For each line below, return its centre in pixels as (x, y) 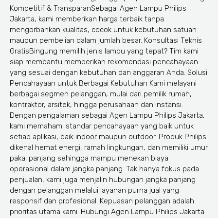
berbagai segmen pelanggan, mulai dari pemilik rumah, (101, 94)
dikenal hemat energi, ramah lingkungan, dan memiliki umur (109, 148)
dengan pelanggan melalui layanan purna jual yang (94, 191)
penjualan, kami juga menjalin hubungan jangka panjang (103, 180)
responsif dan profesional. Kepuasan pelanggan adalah (102, 201)
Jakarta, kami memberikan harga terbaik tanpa (87, 19)
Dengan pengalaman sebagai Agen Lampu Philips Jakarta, (107, 116)
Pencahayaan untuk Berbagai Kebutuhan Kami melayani (103, 83)
